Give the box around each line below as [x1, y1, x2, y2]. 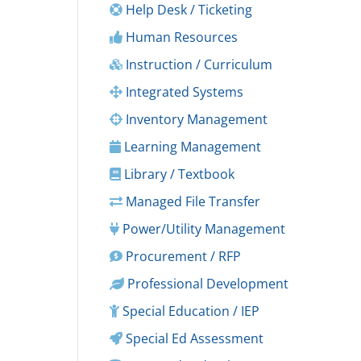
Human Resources [122, 28, 238, 46]
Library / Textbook [121, 165, 234, 183]
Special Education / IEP [119, 302, 259, 320]
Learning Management [121, 138, 261, 156]
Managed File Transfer [122, 193, 260, 210]
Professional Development [124, 275, 288, 293]
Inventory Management [122, 110, 268, 128]
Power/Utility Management [119, 220, 285, 238]
